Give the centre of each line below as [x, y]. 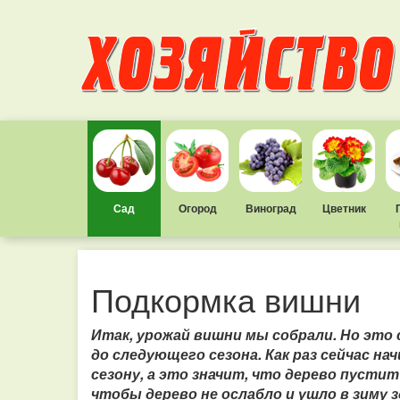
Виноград [271, 208]
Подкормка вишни [226, 299]
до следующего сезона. [178, 354]
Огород [197, 208]
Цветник [344, 208]
